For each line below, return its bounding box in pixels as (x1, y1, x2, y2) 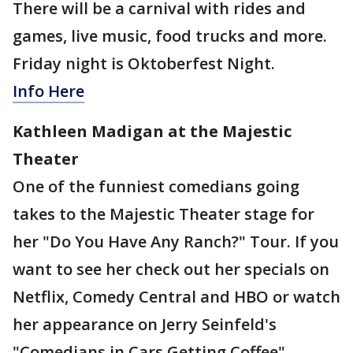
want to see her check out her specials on (13, 258, 329, 281)
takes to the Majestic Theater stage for (13, 203, 314, 225)
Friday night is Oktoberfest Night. (13, 53, 275, 75)
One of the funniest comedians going (13, 176, 299, 198)
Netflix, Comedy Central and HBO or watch (13, 286, 340, 308)
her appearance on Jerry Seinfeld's (13, 314, 277, 336)
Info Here (13, 80, 84, 102)
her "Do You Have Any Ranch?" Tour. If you (13, 231, 339, 253)
